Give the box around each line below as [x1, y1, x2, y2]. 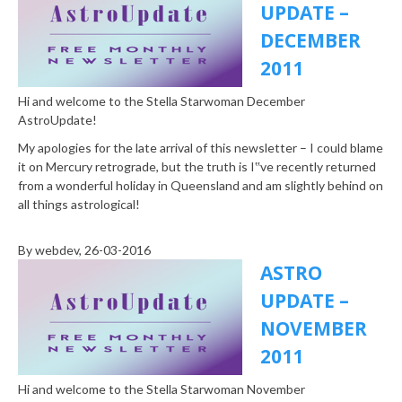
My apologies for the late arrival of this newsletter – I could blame [18, 140, 383, 156]
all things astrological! [18, 197, 140, 213]
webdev [35, 242, 79, 258]
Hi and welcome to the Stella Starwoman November [18, 381, 305, 398]
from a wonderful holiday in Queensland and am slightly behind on [18, 178, 383, 194]
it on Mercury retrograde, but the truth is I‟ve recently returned [18, 159, 376, 175]
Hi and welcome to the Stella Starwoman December [18, 93, 305, 109]
